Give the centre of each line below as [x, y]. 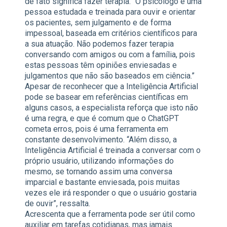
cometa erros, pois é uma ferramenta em [97, 129]
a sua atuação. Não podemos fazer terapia [99, 44]
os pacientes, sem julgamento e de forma [98, 23]
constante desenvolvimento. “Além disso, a [101, 140]
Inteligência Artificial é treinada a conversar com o [113, 150]
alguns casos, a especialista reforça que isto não [111, 108]
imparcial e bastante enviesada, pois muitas [102, 182]
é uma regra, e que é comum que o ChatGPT [102, 119]
